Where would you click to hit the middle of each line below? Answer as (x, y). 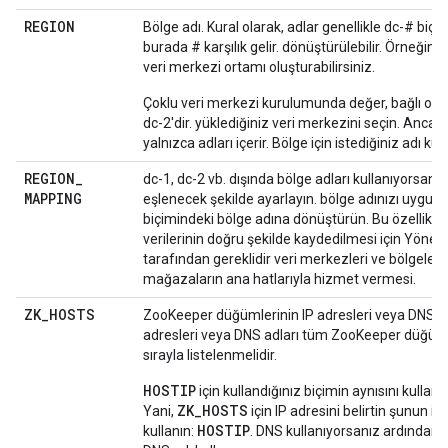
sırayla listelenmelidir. (210, 355)
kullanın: (170, 431)
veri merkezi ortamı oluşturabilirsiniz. (259, 67)
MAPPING (53, 198)
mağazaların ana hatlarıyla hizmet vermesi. (279, 279)
